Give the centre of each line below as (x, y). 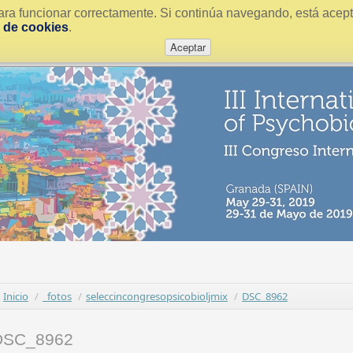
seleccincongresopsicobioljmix (157, 296)
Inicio (16, 296)
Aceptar (188, 47)
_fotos (57, 296)
